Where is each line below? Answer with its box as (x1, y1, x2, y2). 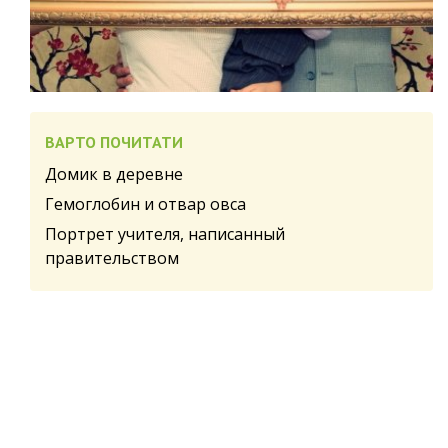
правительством (45, 246, 179, 269)
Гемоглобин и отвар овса (45, 192, 246, 215)
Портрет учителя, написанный (45, 222, 285, 245)
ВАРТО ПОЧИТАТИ (45, 131, 183, 152)
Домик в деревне (45, 162, 183, 185)
